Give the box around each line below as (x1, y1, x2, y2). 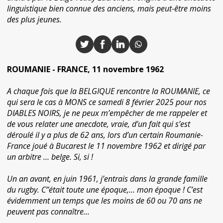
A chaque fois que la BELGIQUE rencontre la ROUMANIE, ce (7, 86, 210, 97)
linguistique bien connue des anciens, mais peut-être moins (7, 3, 211, 14)
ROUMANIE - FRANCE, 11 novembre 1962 (7, 64, 164, 75)
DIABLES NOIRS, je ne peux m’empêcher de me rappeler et (7, 108, 207, 118)
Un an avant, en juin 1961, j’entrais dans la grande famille (7, 173, 208, 184)
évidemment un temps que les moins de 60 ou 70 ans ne (7, 195, 202, 206)
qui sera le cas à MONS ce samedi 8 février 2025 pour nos (7, 97, 207, 108)
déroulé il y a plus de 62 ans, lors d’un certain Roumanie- (7, 129, 203, 140)
